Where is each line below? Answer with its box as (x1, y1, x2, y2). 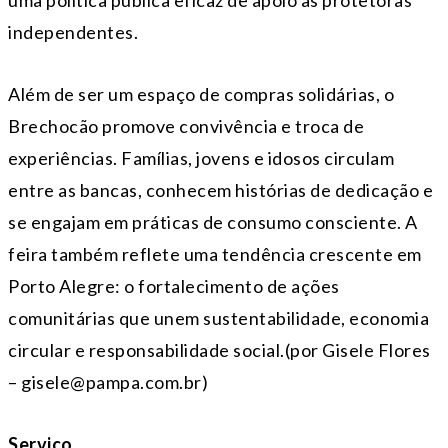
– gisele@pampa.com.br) (8, 370, 208, 393)
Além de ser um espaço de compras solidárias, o (8, 82, 394, 105)
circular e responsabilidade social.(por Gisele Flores (8, 338, 431, 361)
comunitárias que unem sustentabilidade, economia (8, 306, 429, 329)
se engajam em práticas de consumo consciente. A (8, 210, 418, 233)
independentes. (8, 20, 138, 43)
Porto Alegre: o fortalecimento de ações (8, 274, 340, 297)
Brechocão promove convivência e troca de (8, 114, 364, 137)
